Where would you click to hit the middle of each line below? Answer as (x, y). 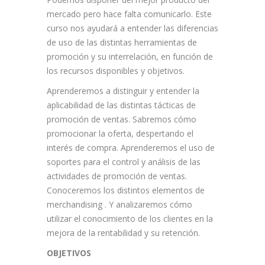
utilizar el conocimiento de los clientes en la (130, 219)
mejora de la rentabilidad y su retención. (123, 233)
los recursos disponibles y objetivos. (116, 71)
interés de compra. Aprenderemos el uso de (131, 148)
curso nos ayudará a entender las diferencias (132, 28)
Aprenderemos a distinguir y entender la (123, 91)
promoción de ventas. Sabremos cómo (122, 119)
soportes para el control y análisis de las (124, 162)
